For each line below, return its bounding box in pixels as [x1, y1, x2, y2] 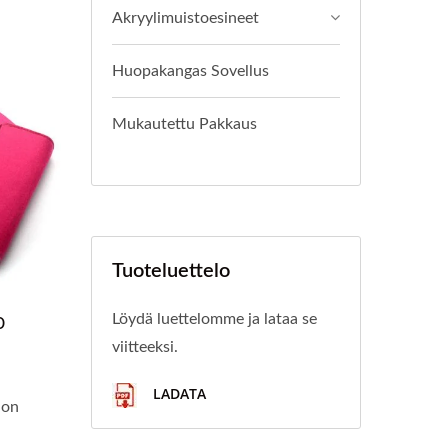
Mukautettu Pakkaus [112, 116, 257, 132]
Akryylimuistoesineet [112, 10, 259, 26]
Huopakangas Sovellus [112, 63, 269, 79]
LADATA [149, 384, 206, 404]
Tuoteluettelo [112, 261, 230, 281]
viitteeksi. [112, 339, 178, 355]
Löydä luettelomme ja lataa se [112, 311, 317, 327]
